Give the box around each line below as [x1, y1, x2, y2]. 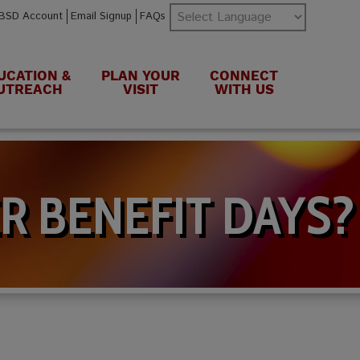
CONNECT [210, 67, 279, 84]
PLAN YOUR [100, 67, 180, 84]
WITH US [214, 81, 274, 98]
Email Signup [70, 9, 132, 24]
